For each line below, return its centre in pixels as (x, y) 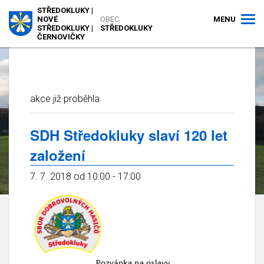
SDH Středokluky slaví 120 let (129, 135)
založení (58, 155)
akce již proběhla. (66, 99)
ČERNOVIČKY (61, 37)
